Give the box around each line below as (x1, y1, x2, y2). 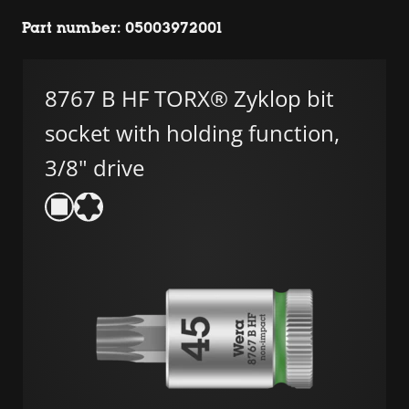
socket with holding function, (45, 117, 340, 148)
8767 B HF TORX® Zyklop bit (45, 82, 334, 113)
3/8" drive (45, 152, 144, 183)
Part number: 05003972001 (22, 18, 222, 37)
